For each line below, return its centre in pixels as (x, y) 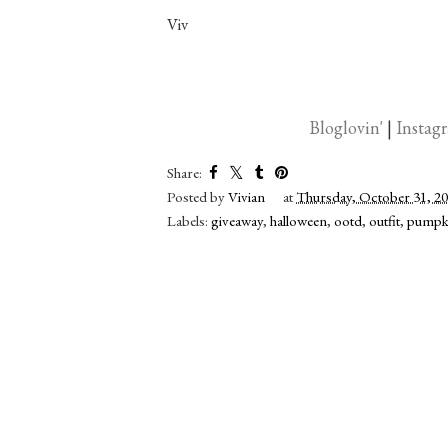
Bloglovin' (346, 127)
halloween (298, 220)
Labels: (189, 220)
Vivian (246, 196)
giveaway (237, 220)
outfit (384, 220)
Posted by (197, 196)
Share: (184, 172)
